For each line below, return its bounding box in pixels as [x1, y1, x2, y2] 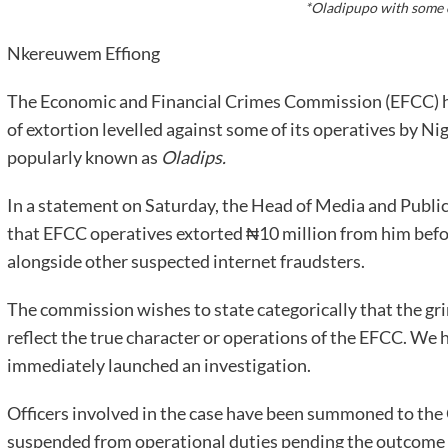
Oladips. [160, 146, 226, 169]
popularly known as [6, 146, 161, 169]
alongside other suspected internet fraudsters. [6, 250, 365, 273]
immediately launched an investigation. [6, 354, 311, 377]
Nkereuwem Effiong [6, 42, 160, 65]
